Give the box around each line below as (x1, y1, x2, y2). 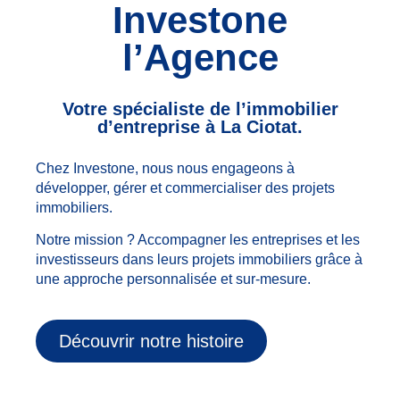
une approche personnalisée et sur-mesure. (36, 271, 311, 287)
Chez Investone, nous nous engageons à (36, 160, 295, 176)
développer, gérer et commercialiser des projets (36, 179, 335, 196)
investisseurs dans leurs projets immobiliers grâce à (36, 252, 362, 268)
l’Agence (121, 36, 279, 79)
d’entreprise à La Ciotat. (97, 116, 303, 137)
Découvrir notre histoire (59, 331, 244, 352)
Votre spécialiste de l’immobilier (62, 98, 338, 119)
